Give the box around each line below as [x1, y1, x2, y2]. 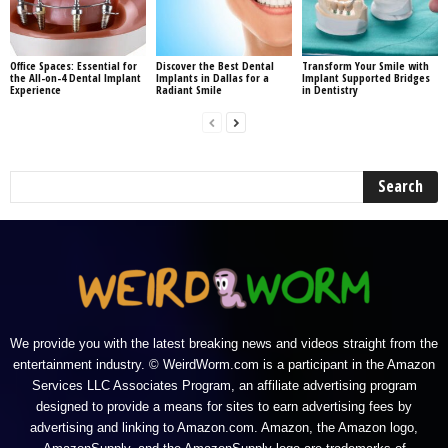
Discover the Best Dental [155, 57, 274, 73]
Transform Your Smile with [301, 57, 429, 73]
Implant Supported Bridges [301, 69, 430, 85]
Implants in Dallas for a [155, 69, 269, 85]
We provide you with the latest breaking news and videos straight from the [10, 335, 438, 351]
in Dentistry [301, 81, 358, 97]
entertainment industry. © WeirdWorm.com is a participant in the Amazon [13, 356, 435, 372]
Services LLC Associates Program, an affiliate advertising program [31, 377, 417, 393]
